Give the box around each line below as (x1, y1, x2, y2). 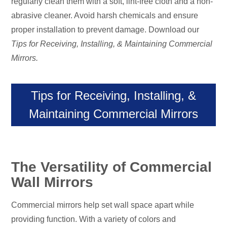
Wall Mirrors (11, 174, 94, 191)
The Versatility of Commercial (11, 159, 212, 175)
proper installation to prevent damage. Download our (11, 25, 200, 34)
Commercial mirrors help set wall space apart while (11, 201, 195, 210)
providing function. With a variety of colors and (11, 215, 176, 224)
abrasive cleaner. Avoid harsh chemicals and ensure (11, 11, 199, 20)
